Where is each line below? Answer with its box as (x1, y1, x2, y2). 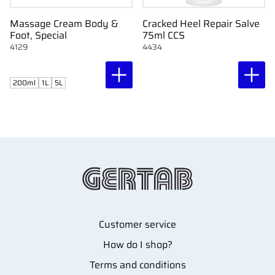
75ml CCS (142, 28, 185, 44)
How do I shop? (103, 237, 172, 253)
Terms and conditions (89, 257, 186, 273)
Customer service (99, 217, 176, 233)
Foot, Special (10, 28, 67, 44)
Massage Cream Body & (10, 16, 118, 32)
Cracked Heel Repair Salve (142, 16, 260, 32)
